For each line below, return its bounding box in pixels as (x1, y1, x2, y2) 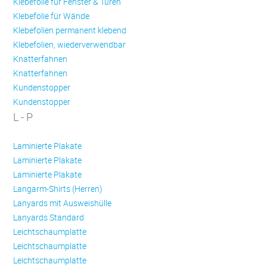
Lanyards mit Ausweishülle (13, 197, 112, 209)
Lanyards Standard (13, 212, 85, 223)
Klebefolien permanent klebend (13, 24, 127, 36)
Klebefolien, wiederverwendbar (13, 39, 126, 51)
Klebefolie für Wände (13, 10, 90, 22)
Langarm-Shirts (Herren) (13, 183, 103, 195)
